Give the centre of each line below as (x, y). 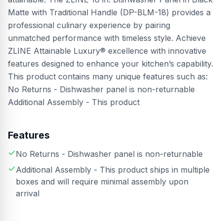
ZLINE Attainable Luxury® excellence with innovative (107, 51)
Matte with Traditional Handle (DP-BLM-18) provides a (109, 12)
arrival (28, 193)
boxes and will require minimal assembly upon (102, 182)
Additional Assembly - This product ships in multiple (113, 170)
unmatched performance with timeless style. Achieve (107, 38)
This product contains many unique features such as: (108, 76)
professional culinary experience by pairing (89, 25)
